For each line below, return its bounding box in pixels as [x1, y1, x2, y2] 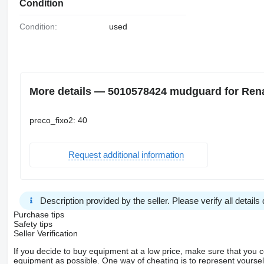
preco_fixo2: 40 [29, 115, 87, 125]
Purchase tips [13, 209, 64, 219]
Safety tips [13, 219, 52, 229]
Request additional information [68, 150, 184, 160]
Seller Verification [13, 228, 78, 238]
